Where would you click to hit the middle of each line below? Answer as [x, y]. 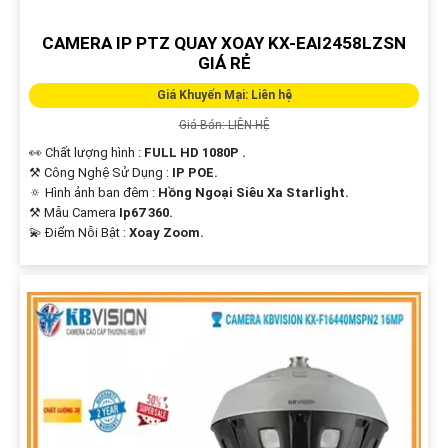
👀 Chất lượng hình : [86, 152]
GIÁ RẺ [224, 62]
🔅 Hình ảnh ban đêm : [93, 192]
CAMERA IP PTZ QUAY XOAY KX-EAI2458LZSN [224, 42]
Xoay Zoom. [166, 232]
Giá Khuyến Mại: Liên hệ [224, 94]
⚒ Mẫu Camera [73, 212]
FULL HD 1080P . [194, 152]
